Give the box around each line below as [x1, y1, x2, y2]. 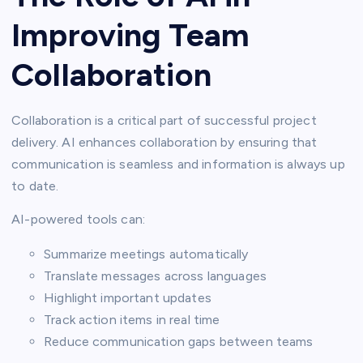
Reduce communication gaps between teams [44, 334, 314, 350]
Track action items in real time [44, 312, 220, 328]
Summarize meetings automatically [44, 246, 249, 263]
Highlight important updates [44, 290, 211, 306]
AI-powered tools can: [11, 211, 146, 228]
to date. [11, 178, 59, 194]
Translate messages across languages [44, 268, 267, 284]
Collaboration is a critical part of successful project [11, 113, 317, 129]
